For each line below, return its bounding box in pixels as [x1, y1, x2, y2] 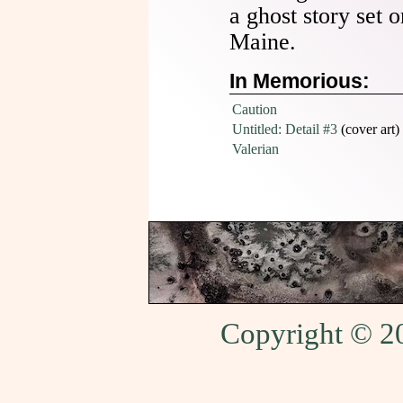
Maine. [229, 29, 296, 55]
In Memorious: [229, 69, 370, 93]
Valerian [232, 141, 279, 157]
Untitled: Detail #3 [232, 121, 337, 137]
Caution [232, 102, 277, 117]
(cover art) [341, 121, 399, 137]
